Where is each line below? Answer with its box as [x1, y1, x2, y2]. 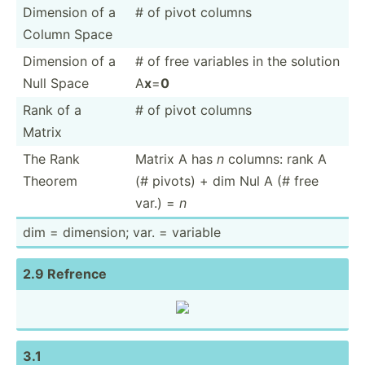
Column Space [23, 25, 112, 42]
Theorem [23, 172, 77, 189]
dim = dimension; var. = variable [23, 223, 221, 240]
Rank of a [23, 101, 81, 118]
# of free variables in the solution [135, 52, 340, 69]
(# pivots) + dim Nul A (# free [135, 172, 319, 189]
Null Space [23, 74, 89, 91]
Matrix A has [135, 150, 217, 167]
